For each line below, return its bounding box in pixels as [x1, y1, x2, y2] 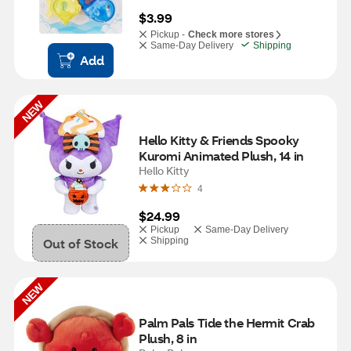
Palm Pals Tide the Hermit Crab [139, 314, 315, 331]
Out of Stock [43, 234, 118, 251]
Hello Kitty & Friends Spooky [139, 132, 299, 148]
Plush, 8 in [139, 330, 197, 346]
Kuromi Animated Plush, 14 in [139, 147, 304, 164]
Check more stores [188, 29, 274, 40]
